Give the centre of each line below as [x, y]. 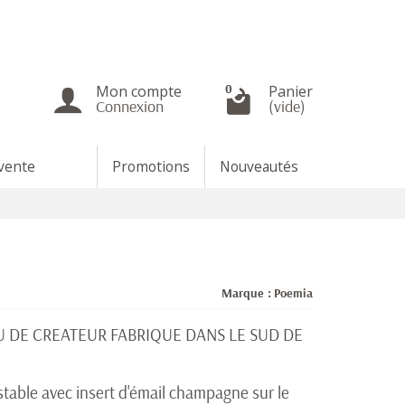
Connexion [130, 106]
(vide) [287, 106]
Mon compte [139, 91]
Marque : [246, 293]
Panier [291, 91]
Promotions [151, 166]
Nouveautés [259, 166]
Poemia [293, 293]
